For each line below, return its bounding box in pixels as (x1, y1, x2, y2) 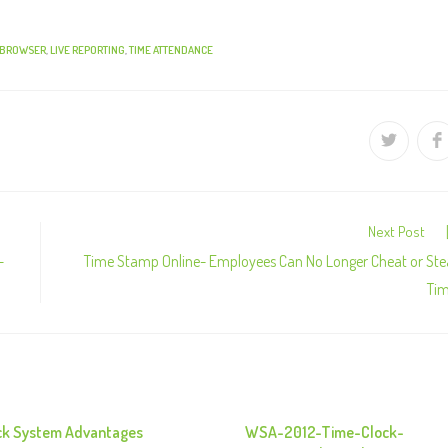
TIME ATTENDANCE (129, 43, 213, 58)
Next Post (368, 222, 425, 242)
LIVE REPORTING (50, 43, 125, 58)
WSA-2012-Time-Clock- (245, 422, 405, 443)
